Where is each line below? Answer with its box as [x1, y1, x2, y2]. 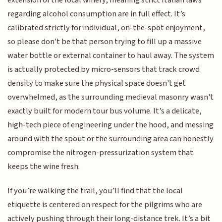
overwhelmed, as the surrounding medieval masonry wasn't [7, 91, 214, 104]
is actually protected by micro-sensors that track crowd [7, 63, 200, 76]
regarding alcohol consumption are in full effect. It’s [7, 8, 186, 20]
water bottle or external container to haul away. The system [7, 50, 215, 62]
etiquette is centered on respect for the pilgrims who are [7, 198, 203, 211]
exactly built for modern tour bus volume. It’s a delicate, [7, 105, 202, 117]
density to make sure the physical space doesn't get [7, 77, 186, 90]
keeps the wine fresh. [7, 161, 80, 173]
